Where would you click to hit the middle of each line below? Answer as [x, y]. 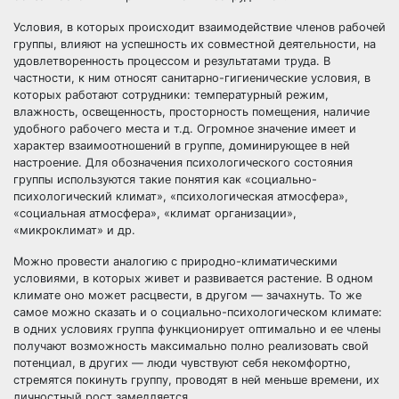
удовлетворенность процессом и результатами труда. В [172, 61]
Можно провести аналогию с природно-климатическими [175, 261]
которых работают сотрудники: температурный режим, [171, 95]
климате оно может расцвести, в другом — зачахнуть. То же [187, 295]
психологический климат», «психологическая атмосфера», [181, 196]
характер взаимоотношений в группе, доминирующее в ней [182, 146]
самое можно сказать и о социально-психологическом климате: [198, 312]
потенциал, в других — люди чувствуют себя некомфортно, [182, 363]
